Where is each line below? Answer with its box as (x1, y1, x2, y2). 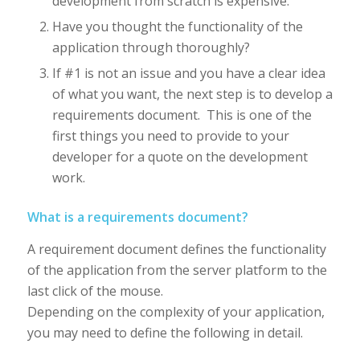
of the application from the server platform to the (27, 260, 327, 279)
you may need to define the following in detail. (27, 323, 303, 342)
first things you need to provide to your (51, 127, 289, 145)
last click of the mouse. (27, 281, 163, 300)
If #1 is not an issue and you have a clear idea (51, 64, 325, 83)
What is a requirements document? (27, 208, 248, 227)
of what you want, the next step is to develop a (51, 85, 333, 104)
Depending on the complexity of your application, (27, 302, 325, 321)
